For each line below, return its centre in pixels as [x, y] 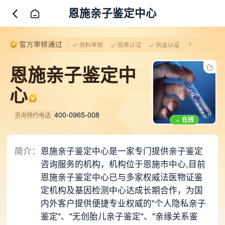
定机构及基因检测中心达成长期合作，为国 [122, 190]
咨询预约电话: [33, 115]
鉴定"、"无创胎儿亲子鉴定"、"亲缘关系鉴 [119, 216]
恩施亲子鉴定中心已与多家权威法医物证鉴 [122, 177]
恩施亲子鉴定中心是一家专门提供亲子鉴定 [122, 150]
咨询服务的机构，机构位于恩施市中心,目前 [123, 163]
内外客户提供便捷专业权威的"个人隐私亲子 [123, 203]
